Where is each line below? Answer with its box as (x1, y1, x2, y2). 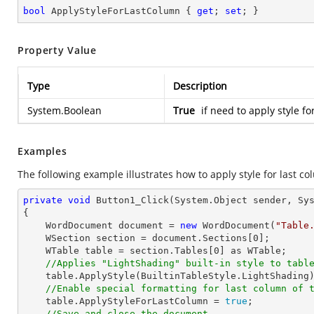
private (23, 195, 62, 205)
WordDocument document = (46, 220, 180, 231)
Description (173, 79, 227, 93)
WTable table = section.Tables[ (46, 245, 214, 256)
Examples (18, 144, 67, 158)
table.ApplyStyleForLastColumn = (46, 296, 225, 306)
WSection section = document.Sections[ (46, 233, 253, 243)
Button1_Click (96, 195, 169, 205)
